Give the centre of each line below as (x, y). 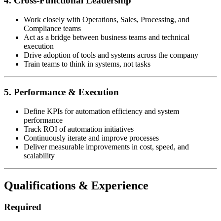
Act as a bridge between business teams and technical (107, 37)
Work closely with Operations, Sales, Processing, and (107, 20)
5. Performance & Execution (61, 92)
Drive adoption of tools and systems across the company (111, 55)
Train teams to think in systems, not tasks (87, 64)
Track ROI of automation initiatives (79, 129)
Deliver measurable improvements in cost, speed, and (106, 147)
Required (23, 207)
